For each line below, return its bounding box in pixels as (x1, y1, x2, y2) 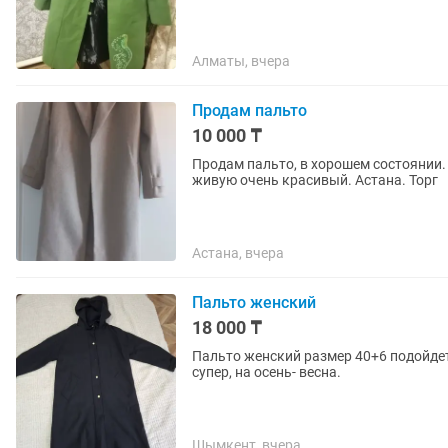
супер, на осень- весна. (192, 364, 341, 380)
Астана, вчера (192, 245, 284, 261)
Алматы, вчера (192, 53, 290, 69)
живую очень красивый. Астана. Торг (192, 172, 438, 188)
